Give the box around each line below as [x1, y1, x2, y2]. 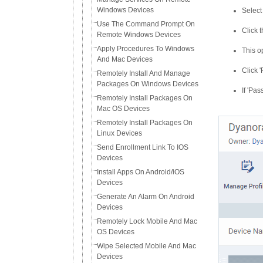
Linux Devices [97, 129, 142, 137]
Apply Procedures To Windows [97, 45, 194, 53]
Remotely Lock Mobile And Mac [97, 217, 197, 225]
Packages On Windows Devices [97, 80, 198, 88]
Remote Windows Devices [97, 31, 181, 39]
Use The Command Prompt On [97, 20, 195, 28]
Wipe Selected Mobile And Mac [97, 242, 196, 250]
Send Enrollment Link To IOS [97, 143, 188, 151]
